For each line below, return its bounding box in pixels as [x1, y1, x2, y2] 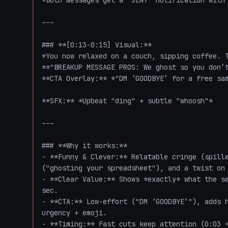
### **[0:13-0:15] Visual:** [42, 40, 160, 49]
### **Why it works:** [42, 141, 135, 150]
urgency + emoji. [42, 208, 115, 217]
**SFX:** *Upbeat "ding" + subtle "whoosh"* [42, 96, 221, 105]
